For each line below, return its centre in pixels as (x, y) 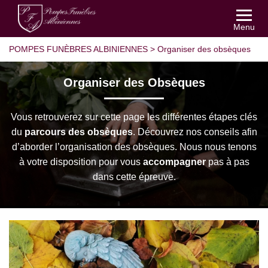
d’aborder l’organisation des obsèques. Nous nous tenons (134, 147)
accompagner (174, 162)
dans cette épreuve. (134, 177)
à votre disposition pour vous (81, 162)
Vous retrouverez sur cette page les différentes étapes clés (134, 117)
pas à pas (227, 162)
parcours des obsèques (78, 132)
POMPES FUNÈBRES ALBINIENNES (78, 49)
